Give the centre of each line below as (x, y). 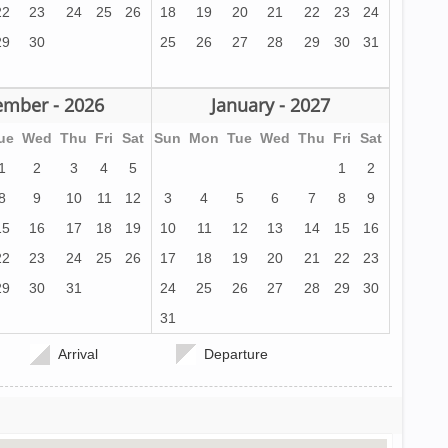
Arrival (76, 354)
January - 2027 (271, 105)
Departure (236, 354)
